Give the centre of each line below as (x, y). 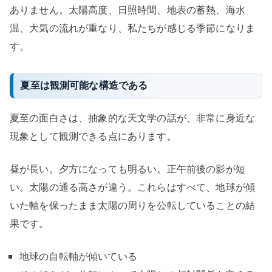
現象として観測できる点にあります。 (93, 136)
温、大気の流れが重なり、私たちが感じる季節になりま (132, 28)
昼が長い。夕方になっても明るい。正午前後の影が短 (127, 168)
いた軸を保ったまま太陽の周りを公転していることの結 (133, 205)
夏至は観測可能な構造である (84, 85)
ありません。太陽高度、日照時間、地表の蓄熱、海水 (127, 10)
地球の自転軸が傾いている (78, 256)
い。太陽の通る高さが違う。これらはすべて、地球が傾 (133, 187)
